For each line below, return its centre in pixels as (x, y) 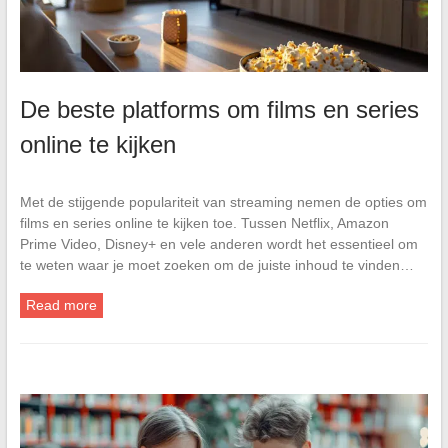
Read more (61, 304)
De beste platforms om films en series (219, 109)
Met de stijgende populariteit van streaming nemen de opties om (223, 201)
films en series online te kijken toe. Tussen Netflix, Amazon (204, 222)
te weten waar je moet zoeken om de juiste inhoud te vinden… (216, 264)
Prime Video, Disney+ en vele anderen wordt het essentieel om (218, 243)
